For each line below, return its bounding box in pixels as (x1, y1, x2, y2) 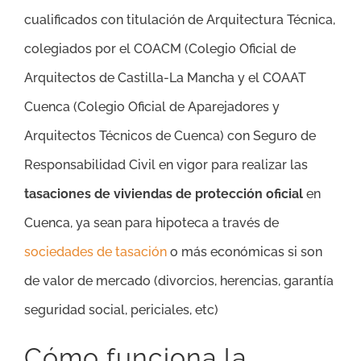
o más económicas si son (167, 243, 322, 259)
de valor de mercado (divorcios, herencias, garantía (24, 272, 334, 288)
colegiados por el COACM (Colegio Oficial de (24, 40, 296, 56)
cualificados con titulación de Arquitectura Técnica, (24, 11, 335, 27)
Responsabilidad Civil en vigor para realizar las (24, 156, 308, 172)
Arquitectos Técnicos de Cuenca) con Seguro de (24, 127, 316, 143)
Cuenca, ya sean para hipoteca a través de (24, 214, 279, 230)
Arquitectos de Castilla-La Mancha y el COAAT (24, 69, 306, 85)
